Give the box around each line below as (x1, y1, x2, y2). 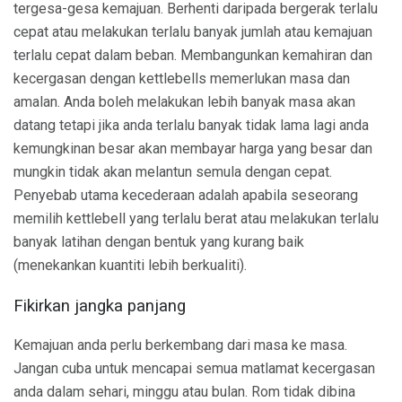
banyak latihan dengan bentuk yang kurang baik (13, 232, 304, 250)
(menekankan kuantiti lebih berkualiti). (13, 256, 247, 274)
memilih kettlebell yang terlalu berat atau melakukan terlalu (13, 209, 379, 227)
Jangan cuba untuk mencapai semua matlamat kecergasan (13, 360, 375, 378)
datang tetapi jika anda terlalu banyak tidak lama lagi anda (13, 116, 369, 134)
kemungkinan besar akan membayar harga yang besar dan (13, 139, 372, 157)
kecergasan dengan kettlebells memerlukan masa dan (13, 69, 350, 87)
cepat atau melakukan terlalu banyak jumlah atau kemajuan (13, 22, 372, 40)
